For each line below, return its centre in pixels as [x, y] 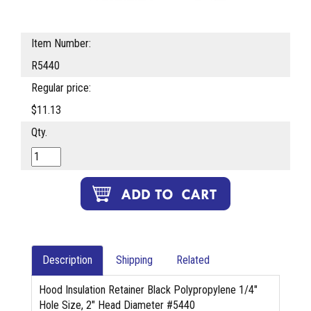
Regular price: [61, 88]
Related [193, 260]
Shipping [134, 260]
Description [67, 260]
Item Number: [61, 44]
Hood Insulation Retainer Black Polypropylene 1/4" [148, 290]
